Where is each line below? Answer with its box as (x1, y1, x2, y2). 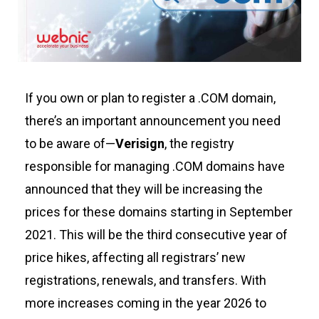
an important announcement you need (62, 113, 281, 128)
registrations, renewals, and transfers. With (24, 272, 266, 288)
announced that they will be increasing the (24, 181, 263, 197)
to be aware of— (24, 135, 115, 151)
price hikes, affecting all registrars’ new (24, 249, 246, 265)
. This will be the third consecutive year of (53, 226, 288, 242)
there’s (24, 113, 63, 128)
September (229, 204, 293, 219)
